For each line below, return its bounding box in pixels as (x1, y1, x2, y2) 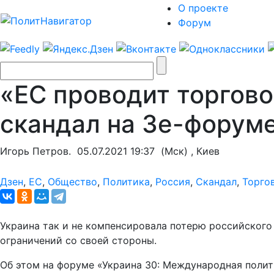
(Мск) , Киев (155, 144, 220, 157)
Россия (155, 175, 190, 188)
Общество (48, 175, 97, 188)
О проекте (178, 2, 228, 14)
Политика (103, 175, 150, 188)
